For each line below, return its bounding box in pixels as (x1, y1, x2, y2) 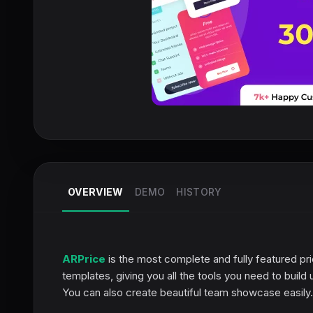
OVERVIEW (68, 186, 124, 198)
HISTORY (176, 186, 222, 198)
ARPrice (62, 252, 105, 265)
